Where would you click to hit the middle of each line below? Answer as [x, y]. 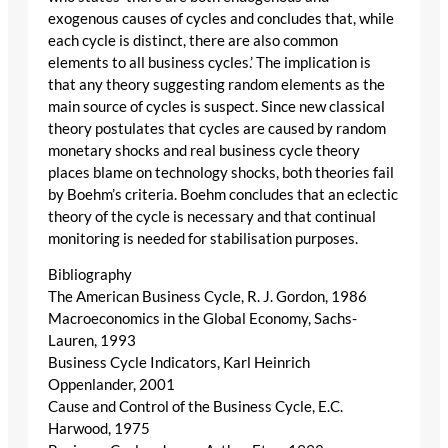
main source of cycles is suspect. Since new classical [216, 106]
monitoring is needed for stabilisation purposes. [203, 238]
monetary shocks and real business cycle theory [204, 150]
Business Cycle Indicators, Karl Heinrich [179, 363]
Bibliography [90, 275]
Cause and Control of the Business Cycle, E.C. [195, 407]
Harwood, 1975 [99, 429]
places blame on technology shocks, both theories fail [221, 172]
